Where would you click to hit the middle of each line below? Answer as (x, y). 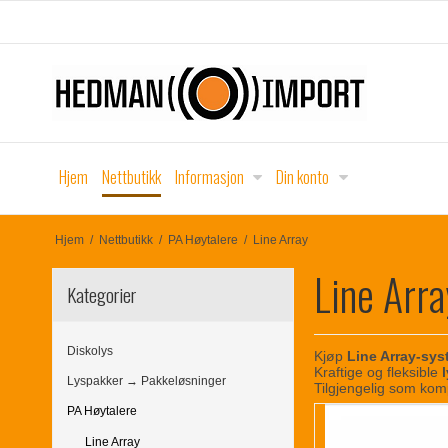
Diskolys (90, 350)
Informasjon (209, 177)
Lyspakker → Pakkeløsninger (146, 381)
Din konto (303, 177)
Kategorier (101, 294)
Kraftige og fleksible (378, 372)
